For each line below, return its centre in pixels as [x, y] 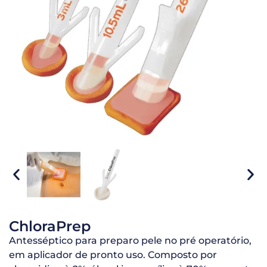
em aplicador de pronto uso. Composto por [113, 254]
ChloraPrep [50, 226]
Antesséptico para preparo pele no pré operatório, [130, 240]
